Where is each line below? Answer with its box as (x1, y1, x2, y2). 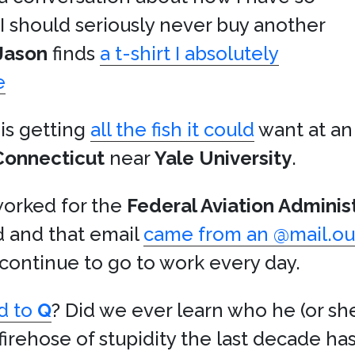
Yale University (155, 147, 292, 170)
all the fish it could (90, 118, 254, 141)
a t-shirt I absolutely (100, 42, 279, 65)
